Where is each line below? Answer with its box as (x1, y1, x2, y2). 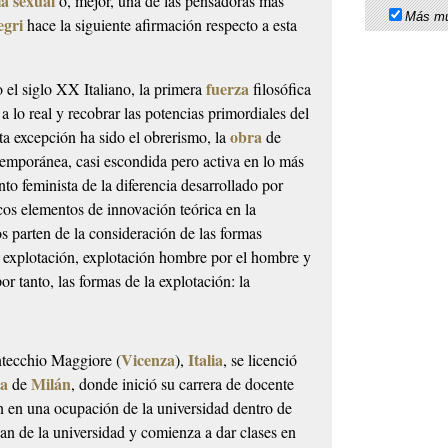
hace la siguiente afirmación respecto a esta (23, 13, 298, 35)
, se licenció (223, 349, 298, 371)
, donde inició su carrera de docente (71, 373, 295, 395)
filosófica (249, 77, 312, 99)
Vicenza (121, 348, 176, 372)
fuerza (206, 76, 250, 100)
